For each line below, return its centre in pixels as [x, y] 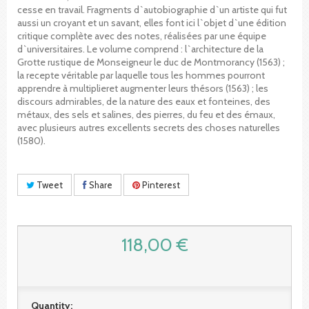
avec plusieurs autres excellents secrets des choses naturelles [149, 127]
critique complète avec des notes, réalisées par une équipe [142, 36]
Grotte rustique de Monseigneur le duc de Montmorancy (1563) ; [151, 62]
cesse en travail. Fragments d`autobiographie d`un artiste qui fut [152, 9]
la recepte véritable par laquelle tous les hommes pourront [141, 75]
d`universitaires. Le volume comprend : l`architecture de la [140, 49]
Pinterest [160, 185]
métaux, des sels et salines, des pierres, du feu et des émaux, [146, 114]
